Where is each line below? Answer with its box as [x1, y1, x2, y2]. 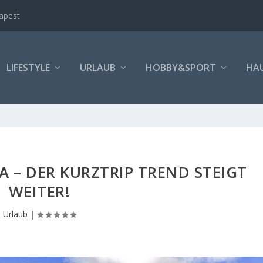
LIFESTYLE [6, 61, 50, 74]
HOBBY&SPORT [145, 61, 216, 74]
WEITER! [8, 181, 70, 202]
